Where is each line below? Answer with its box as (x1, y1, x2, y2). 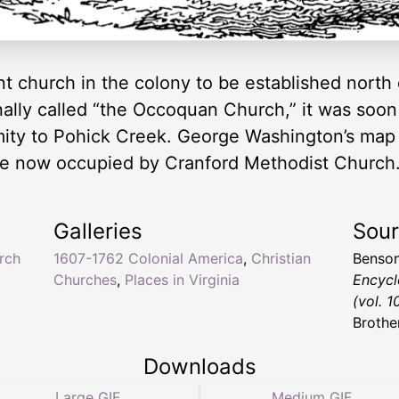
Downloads (142, 354, 256, 380)
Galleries (53, 218, 142, 245)
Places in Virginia (125, 271, 240, 289)
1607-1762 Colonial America (53, 249, 243, 268)
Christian (251, 249, 311, 268)
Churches (53, 271, 117, 289)
